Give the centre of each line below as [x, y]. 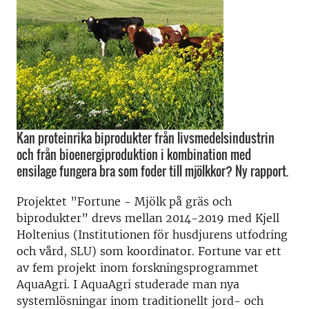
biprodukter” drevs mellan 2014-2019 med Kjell [148, 218]
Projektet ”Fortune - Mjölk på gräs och [124, 201]
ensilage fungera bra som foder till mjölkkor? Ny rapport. [152, 171]
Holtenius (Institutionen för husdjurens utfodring [152, 235]
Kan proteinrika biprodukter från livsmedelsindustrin [146, 138]
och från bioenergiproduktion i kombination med [134, 154]
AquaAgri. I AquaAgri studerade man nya [128, 284]
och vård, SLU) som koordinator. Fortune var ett [149, 251]
